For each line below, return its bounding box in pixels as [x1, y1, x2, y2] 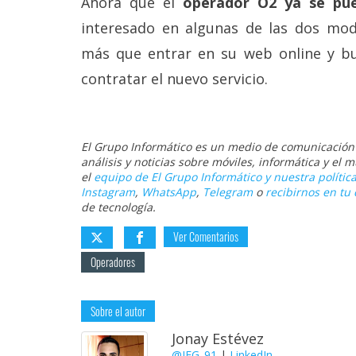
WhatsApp [141, 184, 196, 200]
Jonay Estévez [171, 329, 264, 349]
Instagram [81, 184, 135, 200]
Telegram [203, 184, 253, 200]
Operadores [91, 253, 135, 271]
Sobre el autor [91, 303, 145, 320]
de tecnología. [81, 199, 156, 215]
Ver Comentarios [173, 228, 238, 246]
